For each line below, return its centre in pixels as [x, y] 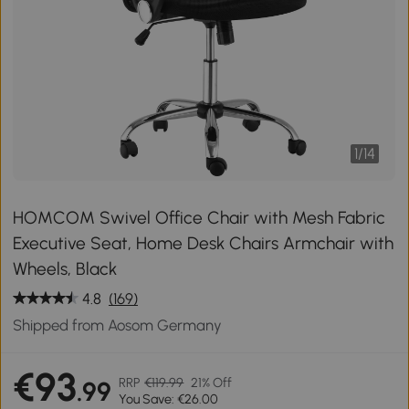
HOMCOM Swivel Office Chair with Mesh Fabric [199, 218]
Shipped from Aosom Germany [118, 325]
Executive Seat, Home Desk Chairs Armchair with [204, 243]
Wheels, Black [65, 269]
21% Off [212, 383]
